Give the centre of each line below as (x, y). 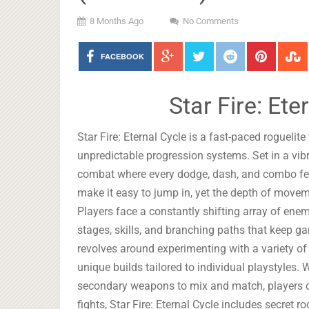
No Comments (211, 21)
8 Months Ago (117, 21)
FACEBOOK (122, 56)
